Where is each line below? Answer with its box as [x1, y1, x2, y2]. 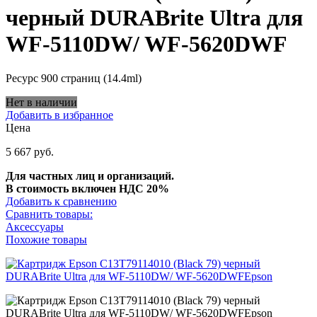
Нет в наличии [6, 96, 77, 109]
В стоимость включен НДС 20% [6, 183, 169, 195]
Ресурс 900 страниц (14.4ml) [6, 72, 142, 85]
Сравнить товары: [6, 208, 93, 221]
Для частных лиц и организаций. [6, 170, 174, 183]
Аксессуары [6, 221, 64, 234]
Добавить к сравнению [6, 195, 117, 208]
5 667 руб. [6, 146, 54, 158]
